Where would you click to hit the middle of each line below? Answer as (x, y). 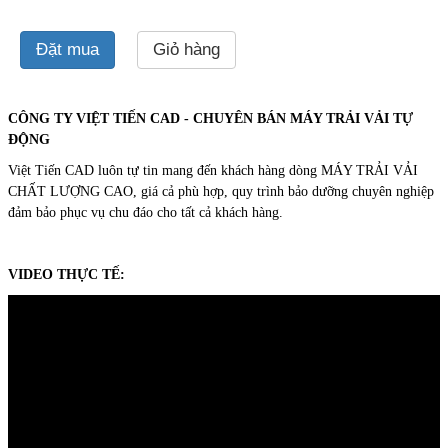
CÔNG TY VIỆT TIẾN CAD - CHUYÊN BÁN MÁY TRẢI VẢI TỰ (210, 119)
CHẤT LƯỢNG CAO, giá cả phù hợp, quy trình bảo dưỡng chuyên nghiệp (221, 192)
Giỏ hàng (186, 50)
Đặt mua (67, 50)
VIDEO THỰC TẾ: (66, 275)
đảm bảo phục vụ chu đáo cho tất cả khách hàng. (145, 213)
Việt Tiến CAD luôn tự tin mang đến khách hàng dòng (162, 171)
